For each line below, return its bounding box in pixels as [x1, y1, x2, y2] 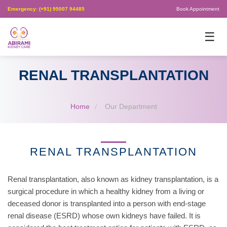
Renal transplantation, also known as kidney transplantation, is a [8, 175, 218, 183]
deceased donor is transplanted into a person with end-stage [8, 200, 206, 208]
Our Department [104, 102, 157, 110]
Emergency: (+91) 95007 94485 [8, 6, 85, 12]
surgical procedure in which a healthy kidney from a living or [8, 187, 204, 196]
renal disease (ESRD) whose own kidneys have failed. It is [8, 212, 201, 220]
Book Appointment [176, 6, 219, 12]
